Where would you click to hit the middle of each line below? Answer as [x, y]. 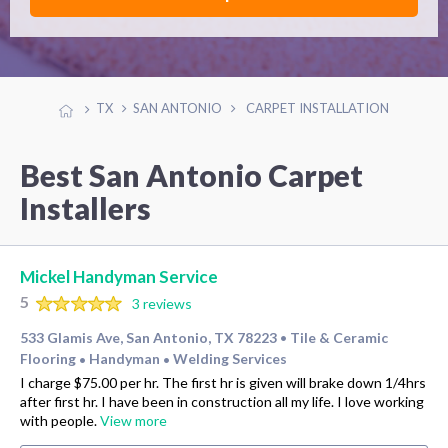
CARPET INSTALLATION [317, 108]
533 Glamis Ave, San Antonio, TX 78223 [148, 337]
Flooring [49, 358]
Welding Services [230, 358]
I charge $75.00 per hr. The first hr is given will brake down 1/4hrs [223, 382]
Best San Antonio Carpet [191, 174]
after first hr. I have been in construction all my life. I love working [222, 401]
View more [133, 420]
